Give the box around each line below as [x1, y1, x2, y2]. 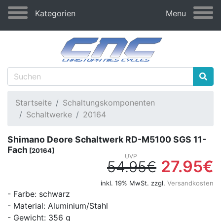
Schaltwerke [26, 110, 72, 120]
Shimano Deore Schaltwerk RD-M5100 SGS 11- [7, 134, 206, 145]
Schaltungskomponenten [63, 98, 155, 108]
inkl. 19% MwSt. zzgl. [101, 179, 167, 187]
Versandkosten [167, 179, 214, 187]
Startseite [15, 98, 52, 108]
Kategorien [35, 8, 75, 18]
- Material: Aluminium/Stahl [7, 201, 108, 211]
